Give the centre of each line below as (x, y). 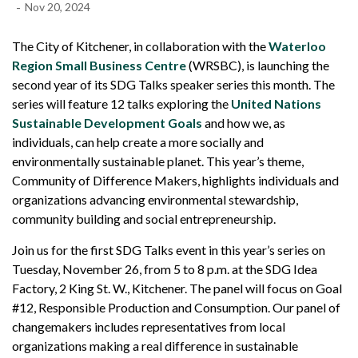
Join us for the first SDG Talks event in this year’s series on (169, 250)
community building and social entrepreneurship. (144, 219)
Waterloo (297, 46)
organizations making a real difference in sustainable (155, 346)
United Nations (276, 103)
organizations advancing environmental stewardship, (155, 199)
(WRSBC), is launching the (258, 65)
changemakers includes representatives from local (149, 326)
